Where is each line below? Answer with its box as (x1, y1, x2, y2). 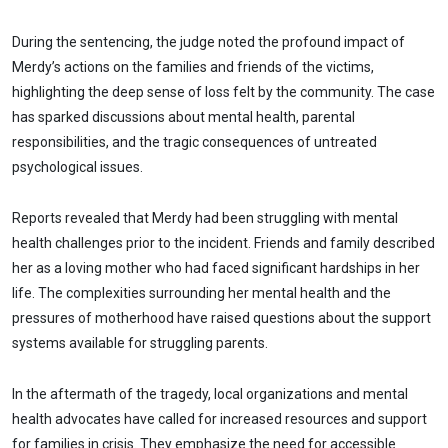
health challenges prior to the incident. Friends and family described (12, 234, 435, 251)
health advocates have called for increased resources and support (12, 410, 427, 427)
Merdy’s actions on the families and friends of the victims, (12, 59, 374, 76)
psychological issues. (12, 159, 143, 176)
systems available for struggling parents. (12, 334, 268, 351)
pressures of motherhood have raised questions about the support (12, 309, 431, 326)
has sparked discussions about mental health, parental (12, 109, 355, 126)
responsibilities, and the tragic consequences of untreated (12, 134, 377, 151)
